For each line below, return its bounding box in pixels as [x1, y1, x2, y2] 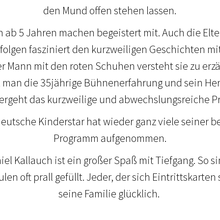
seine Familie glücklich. [58, 187, 162, 201]
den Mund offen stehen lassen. [43, 3, 177, 18]
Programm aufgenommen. [53, 131, 166, 145]
